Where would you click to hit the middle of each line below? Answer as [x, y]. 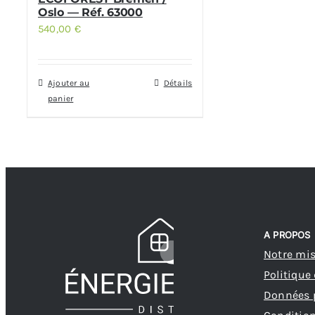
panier [60, 98]
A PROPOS [287, 235]
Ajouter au [69, 83]
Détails [178, 83]
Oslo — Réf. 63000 [90, 12]
